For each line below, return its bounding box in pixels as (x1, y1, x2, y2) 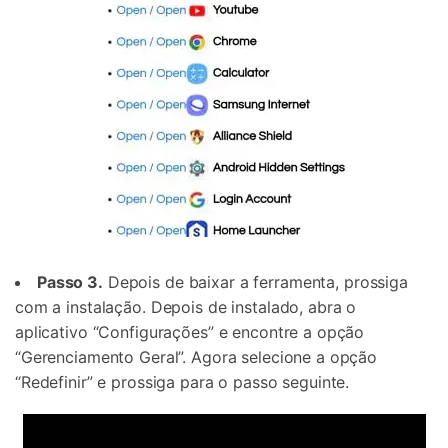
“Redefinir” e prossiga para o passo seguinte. (15, 372, 350, 393)
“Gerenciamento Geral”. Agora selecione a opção (15, 347, 378, 368)
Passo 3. (37, 272, 103, 293)
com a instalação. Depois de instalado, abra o (15, 297, 357, 318)
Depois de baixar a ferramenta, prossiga (102, 272, 408, 293)
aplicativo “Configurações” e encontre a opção (15, 322, 365, 343)
